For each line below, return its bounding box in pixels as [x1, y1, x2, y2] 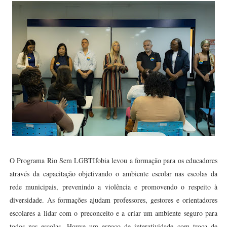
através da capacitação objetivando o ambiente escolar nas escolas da [9, 169, 218, 178]
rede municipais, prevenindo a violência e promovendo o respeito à [9, 182, 218, 192]
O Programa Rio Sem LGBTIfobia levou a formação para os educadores [9, 156, 218, 165]
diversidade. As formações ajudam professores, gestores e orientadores [9, 195, 218, 205]
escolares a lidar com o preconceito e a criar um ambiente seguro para [9, 208, 218, 218]
